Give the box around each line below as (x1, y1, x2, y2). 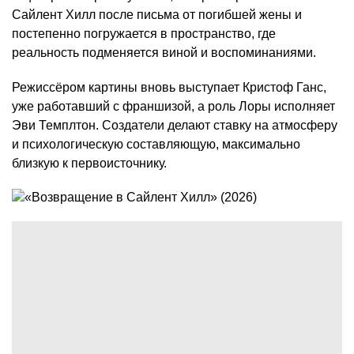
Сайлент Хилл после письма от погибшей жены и (12, 8, 302, 22)
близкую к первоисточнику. (12, 156, 167, 171)
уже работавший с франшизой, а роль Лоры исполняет (12, 100, 335, 114)
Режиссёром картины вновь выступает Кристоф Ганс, (12, 81, 326, 95)
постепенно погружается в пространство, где (12, 27, 276, 41)
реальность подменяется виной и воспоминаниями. (12, 46, 316, 60)
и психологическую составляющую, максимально (12, 137, 300, 152)
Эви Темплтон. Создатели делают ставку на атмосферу (12, 119, 337, 133)
